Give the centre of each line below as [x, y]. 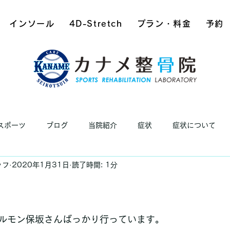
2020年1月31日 [41, 165]
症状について [194, 125]
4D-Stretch [96, 24]
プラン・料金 [164, 24]
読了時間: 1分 [95, 165]
